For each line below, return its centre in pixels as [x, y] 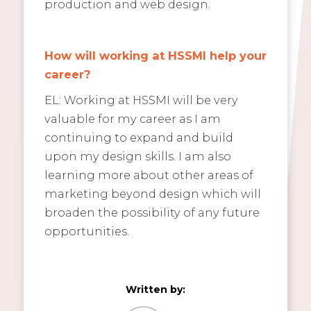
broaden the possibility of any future [152, 212]
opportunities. [86, 231]
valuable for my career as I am [132, 118]
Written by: [155, 289]
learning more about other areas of [149, 175]
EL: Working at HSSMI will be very [141, 100]
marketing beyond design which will [152, 193]
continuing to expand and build [138, 137]
